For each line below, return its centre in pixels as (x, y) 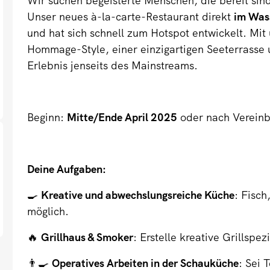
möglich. (48, 212)
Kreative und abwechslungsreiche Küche (138, 195)
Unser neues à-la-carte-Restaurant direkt (131, 17)
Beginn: (47, 118)
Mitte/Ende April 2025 (122, 118)
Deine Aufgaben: (67, 169)
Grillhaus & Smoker (87, 237)
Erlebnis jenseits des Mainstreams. (113, 66)
